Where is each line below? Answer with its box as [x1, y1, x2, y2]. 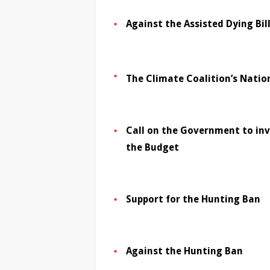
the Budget [126, 142, 179, 154]
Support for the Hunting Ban [126, 193, 260, 206]
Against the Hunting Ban [126, 245, 243, 257]
